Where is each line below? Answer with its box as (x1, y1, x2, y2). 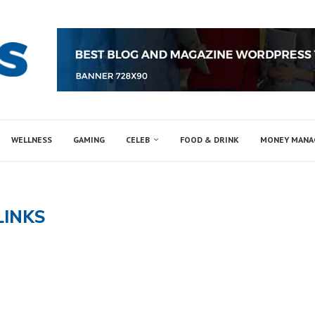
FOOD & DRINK (180, 134, 239, 145)
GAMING (73, 134, 105, 145)
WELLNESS (11, 134, 52, 145)
